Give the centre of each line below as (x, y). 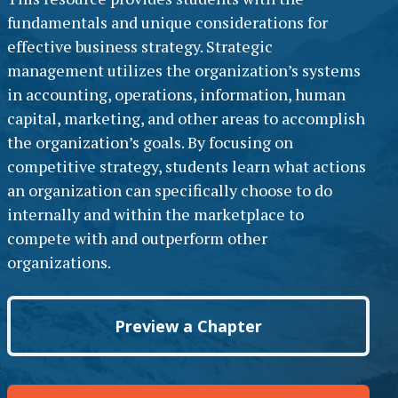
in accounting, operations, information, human (176, 95)
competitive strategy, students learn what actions (187, 167)
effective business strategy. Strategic (140, 47)
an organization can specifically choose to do (170, 191)
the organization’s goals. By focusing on (150, 143)
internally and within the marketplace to (155, 215)
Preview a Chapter (188, 326)
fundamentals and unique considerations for (167, 23)
